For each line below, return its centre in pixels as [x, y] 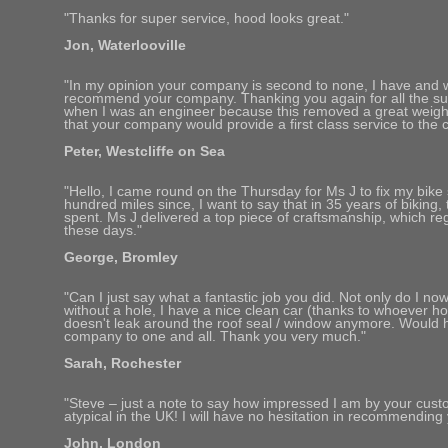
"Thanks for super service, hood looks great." [206, 19]
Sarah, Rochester [122, 363]
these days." [103, 231]
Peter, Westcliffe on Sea [144, 151]
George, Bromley [121, 257]
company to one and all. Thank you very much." [215, 337]
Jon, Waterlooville [125, 45]
